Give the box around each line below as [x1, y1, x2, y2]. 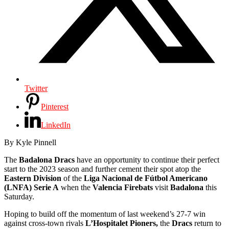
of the [61, 173, 84, 182]
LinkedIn [41, 120, 71, 129]
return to [192, 218, 221, 227]
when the [59, 182, 93, 192]
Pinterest [41, 102, 68, 111]
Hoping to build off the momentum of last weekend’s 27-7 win [4, 209, 205, 218]
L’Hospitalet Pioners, [85, 218, 158, 227]
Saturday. [4, 192, 34, 201]
